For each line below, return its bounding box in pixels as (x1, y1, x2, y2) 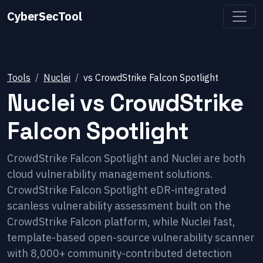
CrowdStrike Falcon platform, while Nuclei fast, (7, 215, 235, 228)
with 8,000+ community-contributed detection (7, 247, 232, 260)
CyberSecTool (7, 8, 82, 24)
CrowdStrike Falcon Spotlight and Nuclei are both (7, 151, 245, 165)
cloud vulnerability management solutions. (7, 167, 213, 181)
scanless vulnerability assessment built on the (7, 199, 231, 213)
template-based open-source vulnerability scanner (7, 231, 255, 244)
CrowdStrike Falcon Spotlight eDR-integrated (7, 183, 227, 197)
